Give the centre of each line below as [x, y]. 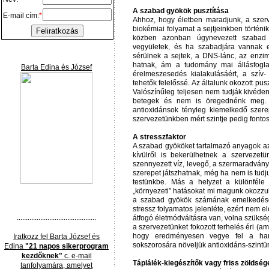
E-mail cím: [21, 16]
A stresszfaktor [159, 137]
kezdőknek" [42, 256]
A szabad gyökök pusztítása [181, 11]
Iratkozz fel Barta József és [56, 237]
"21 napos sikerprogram [67, 246]
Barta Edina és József [56, 67]
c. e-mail [77, 256]
